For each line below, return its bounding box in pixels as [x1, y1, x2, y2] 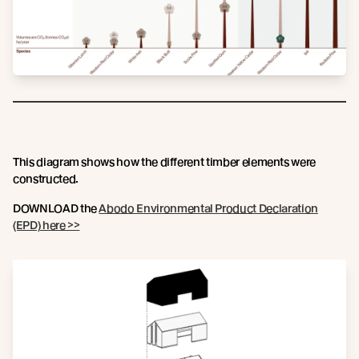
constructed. [13, 171, 79, 185]
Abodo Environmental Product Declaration [99, 201, 318, 215]
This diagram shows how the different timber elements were [13, 155, 317, 168]
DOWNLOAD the [13, 201, 99, 215]
